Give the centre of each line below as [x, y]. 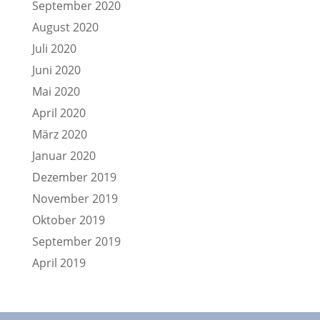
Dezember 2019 [74, 177]
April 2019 [59, 263]
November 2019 [75, 199]
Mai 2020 [56, 91]
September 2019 [76, 241]
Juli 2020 [54, 49]
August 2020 [65, 27]
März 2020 [59, 134]
